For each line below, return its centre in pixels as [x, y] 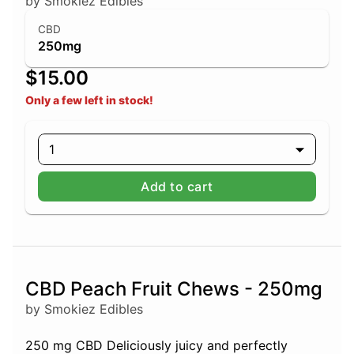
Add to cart [177, 187]
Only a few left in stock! [89, 100]
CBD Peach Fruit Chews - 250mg [174, 289]
